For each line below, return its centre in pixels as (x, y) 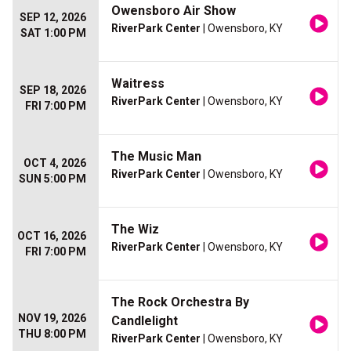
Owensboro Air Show (174, 11)
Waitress (138, 84)
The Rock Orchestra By (180, 302)
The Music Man (156, 157)
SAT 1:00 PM (53, 33)
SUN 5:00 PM (52, 179)
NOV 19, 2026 (52, 318)
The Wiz (135, 230)
